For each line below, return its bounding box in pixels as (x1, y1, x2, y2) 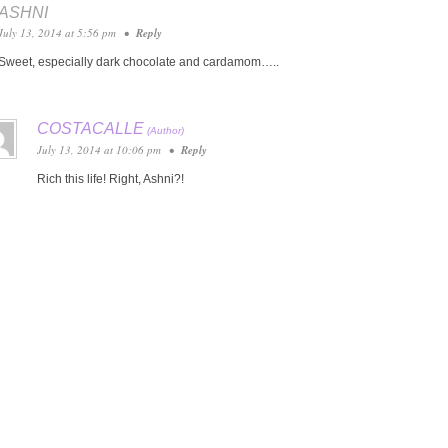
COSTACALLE (36, 119, 144, 137)
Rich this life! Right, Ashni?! (36, 171, 184, 186)
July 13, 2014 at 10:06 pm (36, 141, 164, 157)
